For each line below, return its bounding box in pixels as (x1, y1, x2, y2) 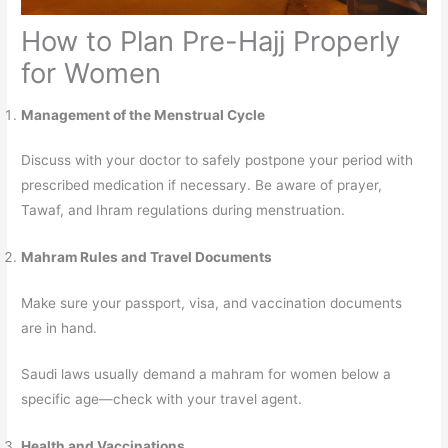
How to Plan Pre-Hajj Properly (21, 23, 401, 58)
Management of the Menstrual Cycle (21, 106, 266, 123)
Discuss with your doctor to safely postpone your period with (21, 152, 414, 169)
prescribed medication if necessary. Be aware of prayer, (21, 177, 383, 194)
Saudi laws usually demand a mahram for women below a (21, 366, 392, 383)
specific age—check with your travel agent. (21, 391, 303, 408)
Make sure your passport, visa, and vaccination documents (21, 294, 403, 311)
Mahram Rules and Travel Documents (21, 249, 273, 265)
